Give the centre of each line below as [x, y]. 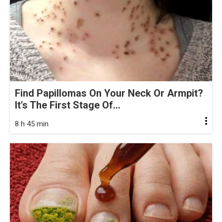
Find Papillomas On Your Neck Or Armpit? [109, 93]
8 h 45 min [32, 124]
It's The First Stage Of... [68, 105]
